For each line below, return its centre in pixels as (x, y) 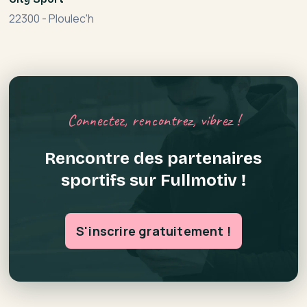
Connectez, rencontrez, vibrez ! (153, 120)
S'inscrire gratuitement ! (153, 231)
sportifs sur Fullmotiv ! (153, 180)
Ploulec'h (72, 18)
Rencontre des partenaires (153, 158)
